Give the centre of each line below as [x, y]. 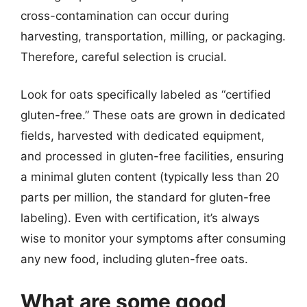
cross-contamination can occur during [125, 15]
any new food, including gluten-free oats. [134, 259]
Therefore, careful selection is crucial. [124, 57]
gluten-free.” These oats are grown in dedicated [153, 115]
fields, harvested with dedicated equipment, [143, 136]
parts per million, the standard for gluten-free [146, 197]
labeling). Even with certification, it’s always [140, 218]
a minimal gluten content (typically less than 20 [150, 177]
